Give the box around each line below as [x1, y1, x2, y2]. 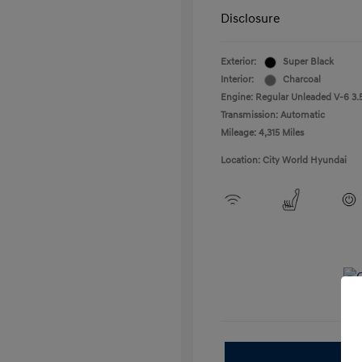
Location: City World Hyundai [221, 154, 347, 166]
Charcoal [283, 74, 321, 86]
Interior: [221, 74, 254, 86]
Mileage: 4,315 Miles [221, 127, 304, 139]
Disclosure [221, 11, 280, 27]
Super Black [283, 56, 334, 68]
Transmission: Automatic [221, 109, 325, 121]
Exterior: [221, 56, 256, 68]
